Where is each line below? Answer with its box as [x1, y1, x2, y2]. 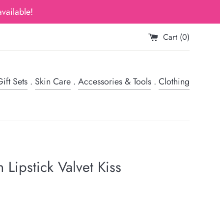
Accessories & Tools [78, 75, 151, 88]
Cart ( [163, 31, 182, 43]
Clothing [159, 75, 190, 88]
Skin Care [35, 75, 71, 88]
